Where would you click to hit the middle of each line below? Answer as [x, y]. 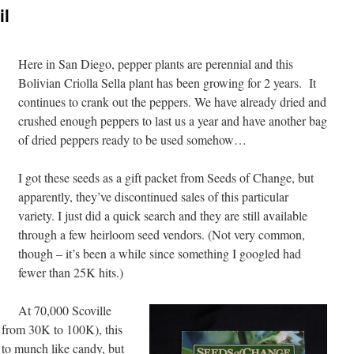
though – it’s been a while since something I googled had [160, 253]
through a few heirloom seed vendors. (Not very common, [162, 234]
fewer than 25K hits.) [71, 272]
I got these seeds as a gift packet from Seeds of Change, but [166, 177]
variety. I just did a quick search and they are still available [163, 215]
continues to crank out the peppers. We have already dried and [172, 102]
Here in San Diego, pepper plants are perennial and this [156, 64]
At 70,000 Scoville [65, 310]
